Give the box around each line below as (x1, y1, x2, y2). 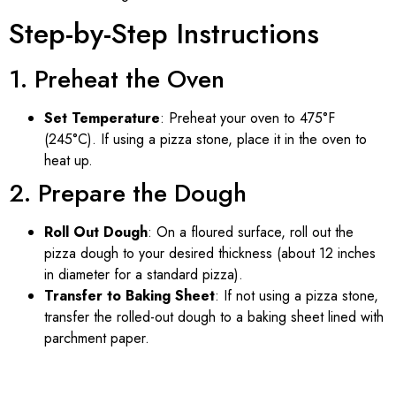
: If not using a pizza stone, (215, 285, 378, 306)
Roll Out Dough (44, 221, 148, 242)
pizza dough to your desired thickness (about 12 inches (44, 242, 376, 263)
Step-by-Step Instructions (9, 12, 319, 54)
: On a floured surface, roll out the (148, 221, 354, 242)
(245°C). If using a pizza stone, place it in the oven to (44, 128, 367, 149)
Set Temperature (44, 107, 160, 128)
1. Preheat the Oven (9, 60, 225, 97)
